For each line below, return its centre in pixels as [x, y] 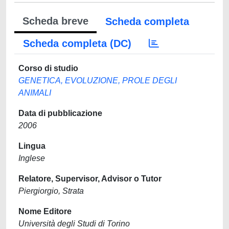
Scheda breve [55, 21]
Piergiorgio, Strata [51, 191]
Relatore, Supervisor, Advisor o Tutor [90, 179]
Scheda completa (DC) [77, 43]
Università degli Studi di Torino [74, 224]
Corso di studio [48, 68]
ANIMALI [35, 93]
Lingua [32, 146]
